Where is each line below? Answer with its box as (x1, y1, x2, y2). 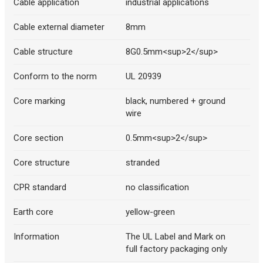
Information (13, 231, 59, 242)
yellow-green (126, 207, 175, 218)
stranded (126, 157, 160, 168)
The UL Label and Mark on (126, 231, 225, 242)
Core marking (13, 96, 65, 107)
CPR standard (13, 182, 66, 193)
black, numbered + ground (126, 96, 225, 107)
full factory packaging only (126, 244, 227, 255)
